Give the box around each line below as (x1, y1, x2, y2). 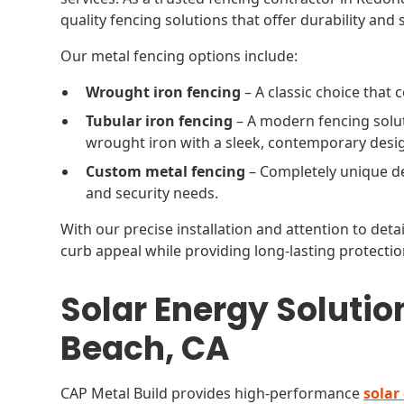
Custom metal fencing (86, 161, 246, 181)
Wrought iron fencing (86, 82, 242, 102)
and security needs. (86, 183, 219, 203)
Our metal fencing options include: (60, 46, 298, 66)
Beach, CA (60, 326, 231, 372)
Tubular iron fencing (86, 111, 234, 131)
